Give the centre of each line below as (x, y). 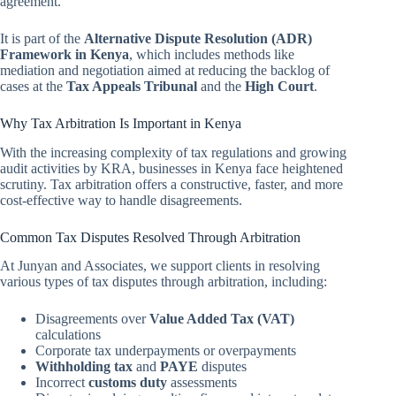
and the (221, 86)
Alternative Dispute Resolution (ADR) (198, 38)
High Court (279, 86)
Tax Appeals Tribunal (132, 86)
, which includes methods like (212, 54)
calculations (68, 335)
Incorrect (62, 383)
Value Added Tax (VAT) (222, 319)
